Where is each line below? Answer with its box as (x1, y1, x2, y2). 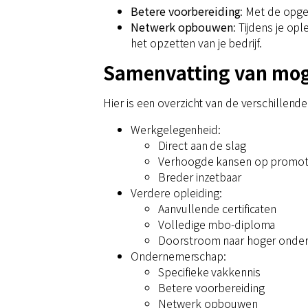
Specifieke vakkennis (158, 263, 261, 280)
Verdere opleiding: (131, 184, 222, 201)
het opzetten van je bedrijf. (131, 34, 262, 51)
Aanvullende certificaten (158, 199, 277, 217)
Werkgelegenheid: (131, 120, 221, 137)
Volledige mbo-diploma (158, 215, 276, 232)
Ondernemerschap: (131, 247, 226, 264)
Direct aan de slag (158, 136, 246, 153)
